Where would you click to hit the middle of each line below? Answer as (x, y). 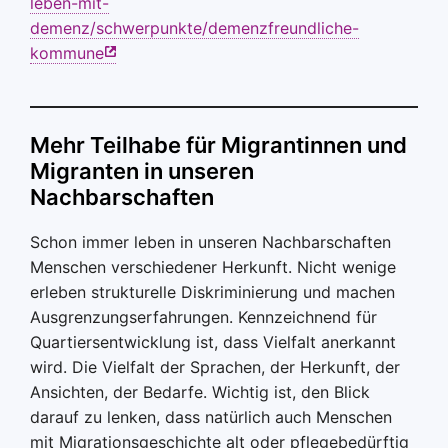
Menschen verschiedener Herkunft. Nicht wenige (213, 267)
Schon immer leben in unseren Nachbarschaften (210, 242)
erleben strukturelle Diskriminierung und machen (212, 292)
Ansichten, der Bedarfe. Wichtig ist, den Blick (200, 392)
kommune (67, 53)
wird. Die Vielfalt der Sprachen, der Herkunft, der (215, 367)
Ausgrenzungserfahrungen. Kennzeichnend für (203, 317)
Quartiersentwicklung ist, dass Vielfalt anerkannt (213, 342)
